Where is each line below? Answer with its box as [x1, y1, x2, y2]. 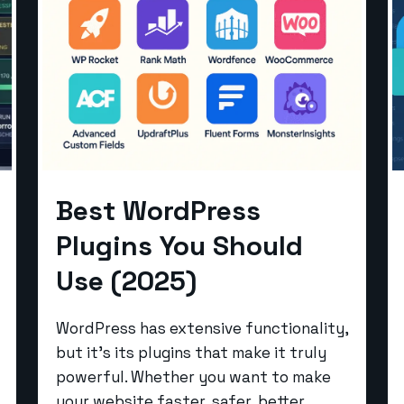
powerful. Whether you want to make [56, 366, 331, 387]
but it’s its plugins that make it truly [56, 342, 326, 363]
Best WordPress [56, 192, 261, 228]
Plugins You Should [56, 227, 303, 263]
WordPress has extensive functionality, [56, 317, 348, 338]
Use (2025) [56, 262, 197, 298]
